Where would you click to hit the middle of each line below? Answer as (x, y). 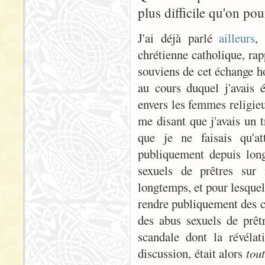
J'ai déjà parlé (179, 38)
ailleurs (237, 38)
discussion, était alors (192, 253)
